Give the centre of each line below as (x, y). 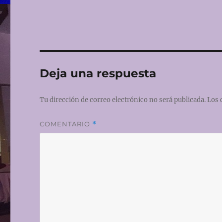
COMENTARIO (66, 124)
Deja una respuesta (98, 74)
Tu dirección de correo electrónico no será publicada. (123, 100)
